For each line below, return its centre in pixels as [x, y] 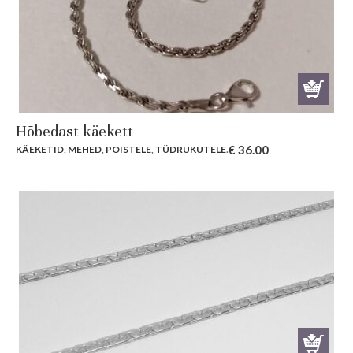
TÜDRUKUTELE [191, 150]
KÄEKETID [40, 150]
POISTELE [128, 150]
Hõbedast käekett [74, 132]
